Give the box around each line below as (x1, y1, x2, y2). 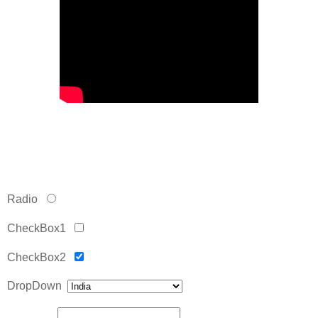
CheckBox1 (7, 221, 72, 234)
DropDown (7, 279, 67, 292)
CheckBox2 (7, 251, 72, 263)
